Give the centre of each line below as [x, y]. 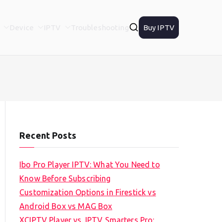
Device [22, 27]
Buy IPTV [159, 27]
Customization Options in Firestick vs [88, 193]
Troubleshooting [100, 27]
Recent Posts [48, 136]
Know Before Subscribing [65, 179]
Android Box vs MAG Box [66, 206]
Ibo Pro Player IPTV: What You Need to [90, 165]
